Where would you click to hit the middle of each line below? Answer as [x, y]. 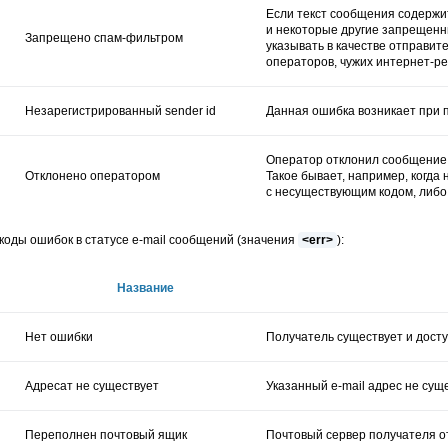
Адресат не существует [92, 385]
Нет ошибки [59, 336]
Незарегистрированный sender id [120, 110]
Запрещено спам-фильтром [104, 37]
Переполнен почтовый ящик [106, 434]
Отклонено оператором [92, 175]
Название [145, 287]
